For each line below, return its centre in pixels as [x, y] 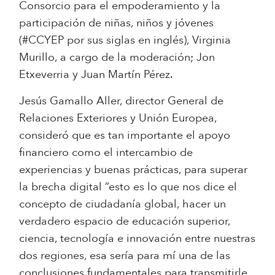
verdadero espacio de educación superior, [125, 221]
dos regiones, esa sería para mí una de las [125, 255]
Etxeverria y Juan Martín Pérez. [96, 74]
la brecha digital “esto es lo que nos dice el [128, 187]
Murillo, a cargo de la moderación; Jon [117, 57]
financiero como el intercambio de [106, 152]
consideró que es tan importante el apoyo [125, 135]
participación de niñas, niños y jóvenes [117, 23]
